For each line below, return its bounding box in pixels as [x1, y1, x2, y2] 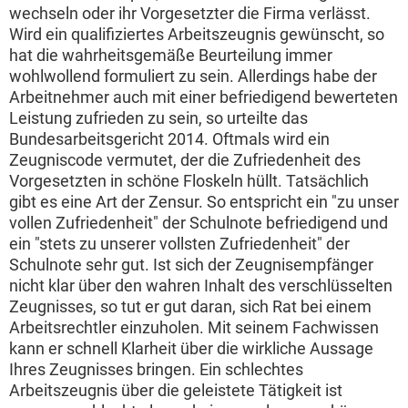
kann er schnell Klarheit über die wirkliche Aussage [9, 339, 373, 359]
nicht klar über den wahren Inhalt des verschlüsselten [9, 276, 393, 296]
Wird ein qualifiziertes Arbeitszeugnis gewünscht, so [9, 25, 384, 45]
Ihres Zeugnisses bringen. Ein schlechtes [9, 360, 303, 380]
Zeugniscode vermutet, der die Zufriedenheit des [9, 150, 361, 170]
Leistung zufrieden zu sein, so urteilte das [9, 108, 308, 128]
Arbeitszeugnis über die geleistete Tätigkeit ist [9, 381, 342, 401]
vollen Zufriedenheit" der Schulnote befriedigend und [9, 213, 388, 233]
